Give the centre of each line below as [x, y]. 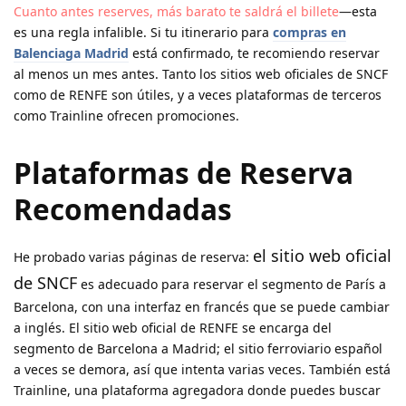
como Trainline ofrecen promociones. [126, 116]
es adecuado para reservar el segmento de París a [232, 284]
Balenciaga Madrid [71, 53]
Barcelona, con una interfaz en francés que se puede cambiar [202, 306]
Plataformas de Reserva [184, 172]
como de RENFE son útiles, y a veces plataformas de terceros [198, 95]
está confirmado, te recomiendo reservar [254, 53]
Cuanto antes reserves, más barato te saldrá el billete [176, 12]
